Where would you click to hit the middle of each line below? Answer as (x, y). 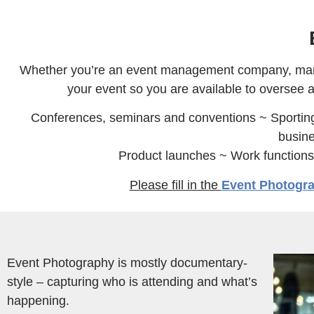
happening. (38, 301)
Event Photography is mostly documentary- (127, 263)
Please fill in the (175, 185)
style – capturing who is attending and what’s (132, 282)
